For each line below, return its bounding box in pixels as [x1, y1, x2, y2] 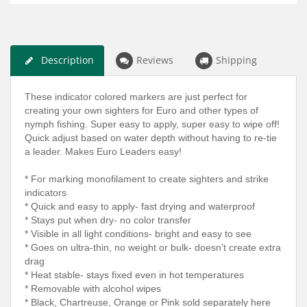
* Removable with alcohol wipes [25, 282, 161, 294]
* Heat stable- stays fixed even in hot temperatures [25, 269, 244, 280]
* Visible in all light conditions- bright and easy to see [25, 228, 251, 239]
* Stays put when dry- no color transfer [25, 214, 191, 225]
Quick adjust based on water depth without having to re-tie [25, 132, 277, 143]
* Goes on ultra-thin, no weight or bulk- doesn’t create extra [25, 241, 281, 253]
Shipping [216, 53, 257, 66]
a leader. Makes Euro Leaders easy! [25, 145, 182, 157]
